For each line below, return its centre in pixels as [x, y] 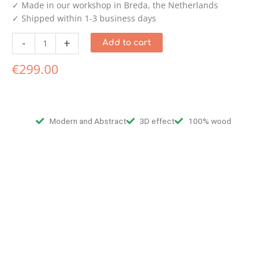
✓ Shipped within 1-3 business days [84, 18]
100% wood [209, 121]
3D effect [157, 121]
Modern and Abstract [88, 121]
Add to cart [126, 43]
